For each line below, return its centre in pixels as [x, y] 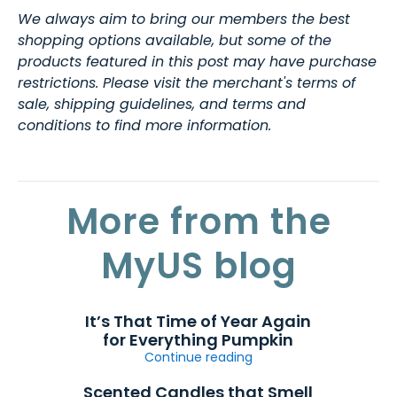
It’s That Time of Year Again [198, 321]
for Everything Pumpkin [198, 339]
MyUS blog [198, 265]
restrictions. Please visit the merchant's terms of [187, 82]
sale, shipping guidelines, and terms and [162, 104]
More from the [198, 221]
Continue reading [198, 357]
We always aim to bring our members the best [184, 19]
